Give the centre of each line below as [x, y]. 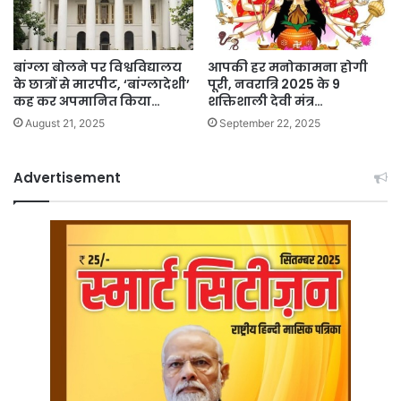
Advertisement [67, 177]
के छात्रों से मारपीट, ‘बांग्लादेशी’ [102, 84]
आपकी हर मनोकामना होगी [288, 67]
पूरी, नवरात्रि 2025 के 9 [274, 84]
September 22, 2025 [270, 123]
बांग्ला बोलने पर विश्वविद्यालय [98, 67]
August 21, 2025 [65, 123]
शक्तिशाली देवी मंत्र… [265, 101]
